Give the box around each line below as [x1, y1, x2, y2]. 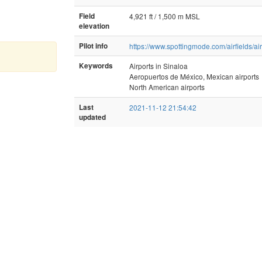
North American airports [129, 81, 205, 92]
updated [79, 112, 106, 122]
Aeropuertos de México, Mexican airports [129, 71, 259, 81]
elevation [79, 20, 109, 31]
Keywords [79, 60, 113, 71]
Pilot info [79, 40, 108, 51]
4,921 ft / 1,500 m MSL [129, 11, 200, 21]
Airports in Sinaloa [129, 60, 188, 71]
